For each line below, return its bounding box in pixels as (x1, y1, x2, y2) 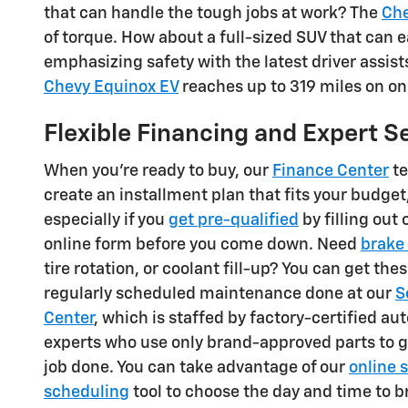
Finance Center (272, 162, 389, 179)
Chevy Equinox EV (44, 79, 178, 97)
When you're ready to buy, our (44, 162, 272, 179)
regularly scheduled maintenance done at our (44, 285, 395, 302)
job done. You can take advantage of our (44, 359, 349, 376)
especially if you (44, 211, 168, 229)
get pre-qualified (168, 211, 299, 229)
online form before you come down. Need (44, 236, 361, 253)
